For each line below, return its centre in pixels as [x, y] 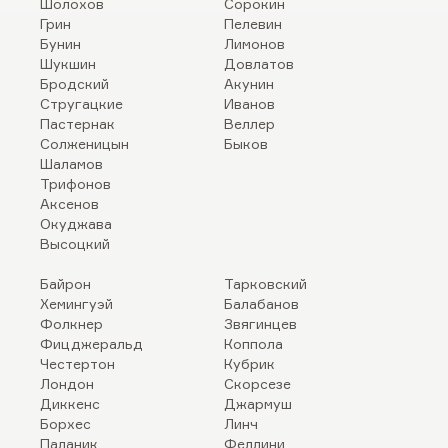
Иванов [249, 103]
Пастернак [77, 123]
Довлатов [259, 63]
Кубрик [249, 363]
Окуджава [76, 223]
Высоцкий [75, 243]
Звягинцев [260, 323]
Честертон [77, 363]
